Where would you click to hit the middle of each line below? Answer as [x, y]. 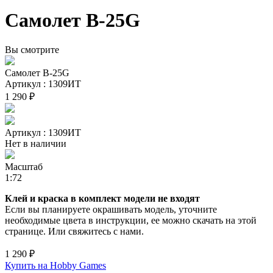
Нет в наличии [36, 143]
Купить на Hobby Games [55, 265]
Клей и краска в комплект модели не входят [102, 198]
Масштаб [24, 166]
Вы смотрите [32, 49]
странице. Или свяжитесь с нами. [74, 231]
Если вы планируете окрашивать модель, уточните [111, 209]
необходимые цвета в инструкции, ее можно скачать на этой [131, 220]
